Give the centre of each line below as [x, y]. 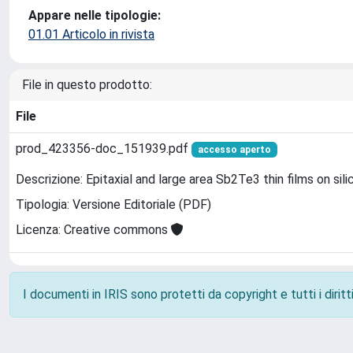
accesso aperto [234, 150]
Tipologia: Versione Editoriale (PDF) [113, 205]
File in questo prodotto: [87, 85]
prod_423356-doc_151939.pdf [104, 149]
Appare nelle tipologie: [95, 15]
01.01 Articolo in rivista [91, 34]
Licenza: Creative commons [93, 230]
